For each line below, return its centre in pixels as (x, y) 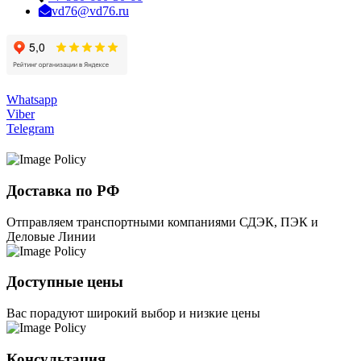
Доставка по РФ (63, 191)
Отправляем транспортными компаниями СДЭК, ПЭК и (162, 222)
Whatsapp (32, 100)
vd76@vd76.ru (90, 11)
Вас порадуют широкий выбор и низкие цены (133, 313)
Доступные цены (65, 282)
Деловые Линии (51, 236)
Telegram (30, 129)
